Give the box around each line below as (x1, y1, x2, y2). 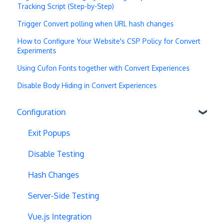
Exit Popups (28, 127, 70, 138)
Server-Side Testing (28, 190, 99, 201)
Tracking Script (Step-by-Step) (17, 2, 114, 11)
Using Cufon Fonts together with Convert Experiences (17, 64, 190, 73)
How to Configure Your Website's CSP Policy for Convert (17, 37, 201, 46)
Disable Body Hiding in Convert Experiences (17, 81, 157, 90)
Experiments (17, 46, 57, 55)
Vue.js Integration (28, 211, 92, 222)
